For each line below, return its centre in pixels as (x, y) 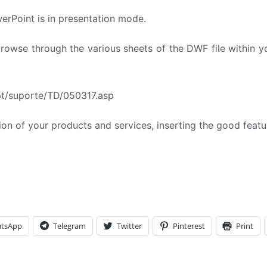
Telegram (69, 226)
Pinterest (189, 226)
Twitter (129, 226)
